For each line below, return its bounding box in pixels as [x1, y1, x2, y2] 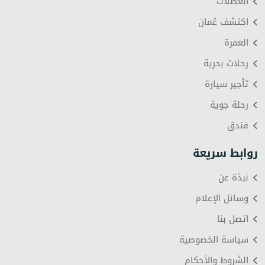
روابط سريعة [193, 143, 258, 164]
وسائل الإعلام [195, 190, 248, 207]
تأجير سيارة [205, 76, 248, 93]
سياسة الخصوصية [179, 231, 248, 248]
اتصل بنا [217, 211, 248, 228]
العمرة [224, 34, 248, 51]
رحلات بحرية [203, 55, 248, 72]
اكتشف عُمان [198, 14, 248, 31]
